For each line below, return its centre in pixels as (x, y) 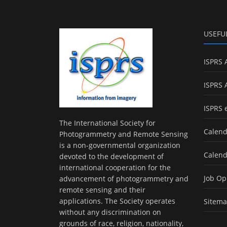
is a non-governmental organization (120, 145)
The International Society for (107, 123)
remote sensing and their (102, 190)
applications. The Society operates (117, 201)
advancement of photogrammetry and (124, 179)
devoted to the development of (111, 157)
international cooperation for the (115, 168)
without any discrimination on (110, 212)
